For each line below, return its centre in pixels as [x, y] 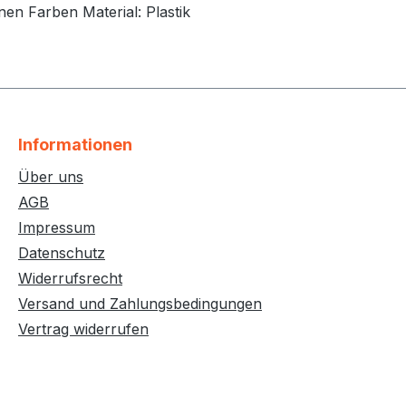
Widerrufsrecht [70, 278]
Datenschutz [62, 252]
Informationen [75, 144]
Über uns [51, 176]
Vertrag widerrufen [83, 329]
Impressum [57, 227]
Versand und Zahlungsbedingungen [140, 303]
